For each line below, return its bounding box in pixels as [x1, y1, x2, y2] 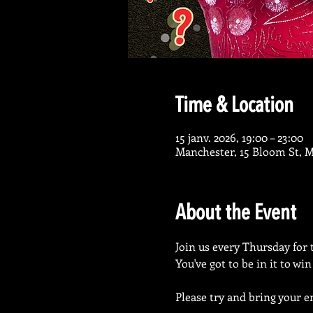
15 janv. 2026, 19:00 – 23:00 [175, 130, 303, 145]
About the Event [175, 203, 296, 224]
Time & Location [175, 96, 293, 117]
